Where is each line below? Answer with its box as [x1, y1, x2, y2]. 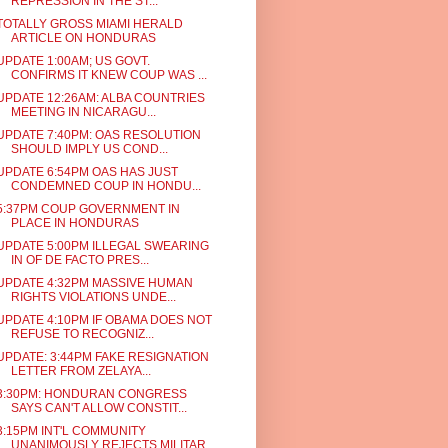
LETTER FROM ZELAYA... [10, 364, 151, 378]
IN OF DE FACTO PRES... [10, 253, 149, 267]
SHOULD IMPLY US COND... [10, 142, 168, 156]
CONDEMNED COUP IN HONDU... [10, 179, 201, 193]
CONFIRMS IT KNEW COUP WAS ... [10, 68, 207, 82]
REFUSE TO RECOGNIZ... [10, 327, 154, 341]
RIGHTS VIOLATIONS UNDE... [10, 290, 176, 304]
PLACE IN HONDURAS [10, 216, 139, 230]
